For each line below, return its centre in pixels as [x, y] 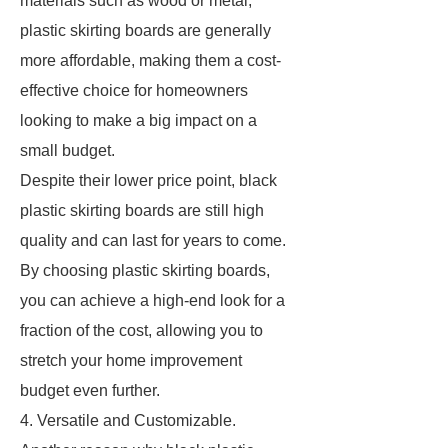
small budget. [67, 150]
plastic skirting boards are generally [145, 30]
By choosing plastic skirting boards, [145, 270]
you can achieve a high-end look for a [152, 300]
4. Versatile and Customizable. [128, 420]
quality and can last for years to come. [153, 240]
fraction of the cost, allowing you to [141, 330]
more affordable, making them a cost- [150, 60]
